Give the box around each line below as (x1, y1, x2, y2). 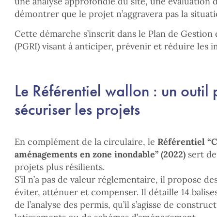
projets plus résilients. (15, 161, 105, 172)
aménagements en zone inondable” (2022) (15, 149, 186, 160)
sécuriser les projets (15, 99, 140, 120)
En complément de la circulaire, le (15, 136, 157, 147)
